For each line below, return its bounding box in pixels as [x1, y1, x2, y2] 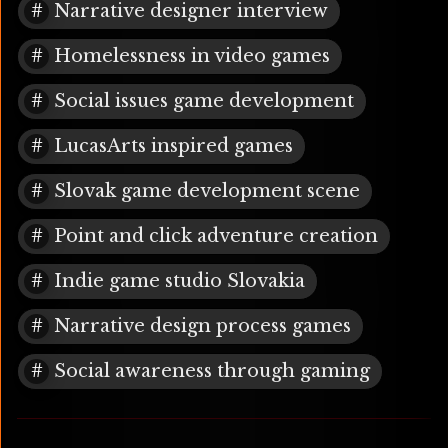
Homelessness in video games [54, 45, 330, 68]
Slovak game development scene [54, 180, 360, 203]
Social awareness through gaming [54, 360, 370, 383]
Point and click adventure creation [54, 225, 378, 248]
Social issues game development [54, 90, 354, 113]
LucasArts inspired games [54, 135, 293, 158]
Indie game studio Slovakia [54, 270, 305, 293]
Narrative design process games [54, 315, 351, 338]
